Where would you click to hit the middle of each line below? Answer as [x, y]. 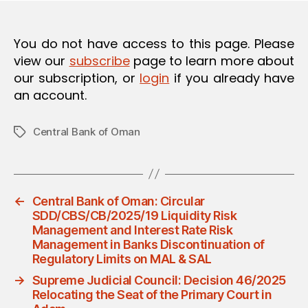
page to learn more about [212, 60]
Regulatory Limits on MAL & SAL [122, 258]
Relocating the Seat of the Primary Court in [152, 294]
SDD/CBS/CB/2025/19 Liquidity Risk [134, 215]
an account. [50, 95]
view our [42, 60]
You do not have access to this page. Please [154, 43]
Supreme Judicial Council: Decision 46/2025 [159, 280]
